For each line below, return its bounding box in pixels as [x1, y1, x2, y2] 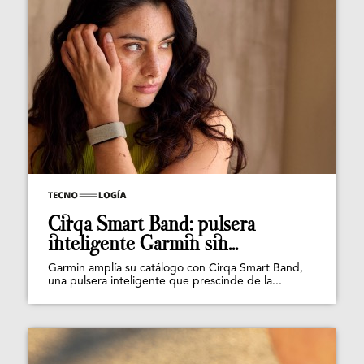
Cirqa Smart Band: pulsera [48, 212, 255, 236]
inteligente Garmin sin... [48, 232, 238, 256]
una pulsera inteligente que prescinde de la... [48, 275, 282, 288]
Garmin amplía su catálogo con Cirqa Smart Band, [48, 262, 303, 275]
